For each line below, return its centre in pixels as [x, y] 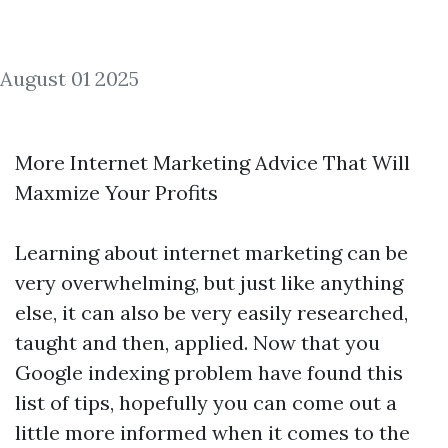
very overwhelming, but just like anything [209, 282]
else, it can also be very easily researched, [211, 312]
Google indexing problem [134, 372]
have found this [328, 372]
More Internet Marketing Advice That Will [212, 162]
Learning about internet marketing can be [211, 252]
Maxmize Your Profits [116, 192]
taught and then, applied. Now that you [197, 342]
